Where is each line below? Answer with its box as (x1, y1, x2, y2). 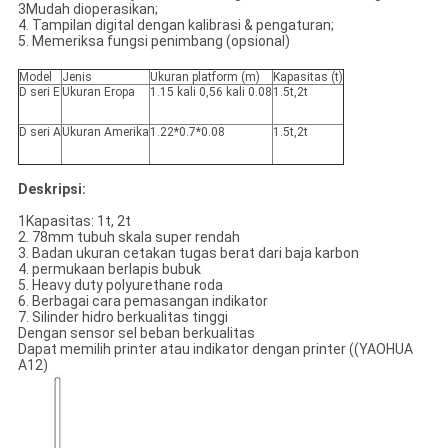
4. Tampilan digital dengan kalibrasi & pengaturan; (17, 17, 334, 34)
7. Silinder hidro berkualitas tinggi (17, 309, 228, 326)
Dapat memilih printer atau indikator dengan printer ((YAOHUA (17, 341, 413, 358)
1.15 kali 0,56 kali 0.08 (149, 85, 272, 100)
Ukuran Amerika (61, 125, 149, 140)
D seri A (18, 125, 61, 140)
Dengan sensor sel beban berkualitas (17, 325, 255, 342)
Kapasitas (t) (272, 70, 343, 85)
